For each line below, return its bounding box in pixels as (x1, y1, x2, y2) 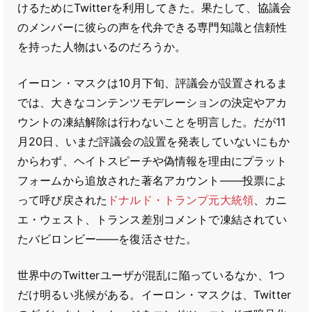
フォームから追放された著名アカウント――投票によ (17, 173, 288, 187)
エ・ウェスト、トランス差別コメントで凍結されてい (17, 212, 288, 226)
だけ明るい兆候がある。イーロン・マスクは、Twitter (17, 288, 291, 302)
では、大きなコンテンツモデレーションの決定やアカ (17, 95, 288, 109)
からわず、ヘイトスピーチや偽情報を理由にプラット (17, 154, 288, 168)
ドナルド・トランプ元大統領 (107, 193, 253, 207)
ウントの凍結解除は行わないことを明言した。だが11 (17, 115, 286, 129)
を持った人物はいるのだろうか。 (17, 40, 187, 54)
